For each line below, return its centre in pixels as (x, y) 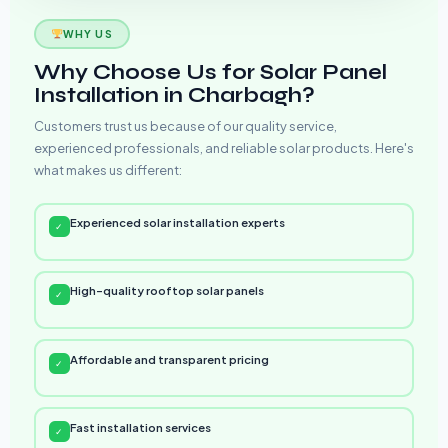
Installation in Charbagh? (174, 95)
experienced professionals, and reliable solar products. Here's (224, 147)
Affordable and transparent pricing (169, 359)
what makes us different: (108, 169)
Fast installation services (140, 427)
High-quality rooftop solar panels (166, 291)
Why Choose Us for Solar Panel (210, 72)
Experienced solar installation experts (177, 223)
